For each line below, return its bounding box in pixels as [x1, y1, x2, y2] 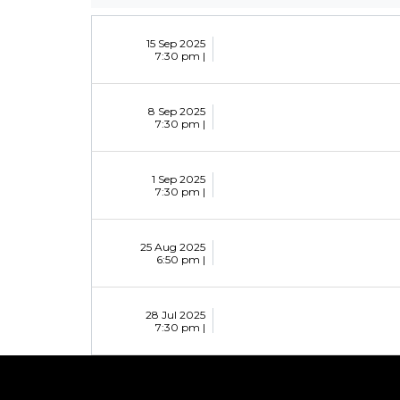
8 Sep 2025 [148, 104, 205, 119]
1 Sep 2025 [152, 172, 205, 187]
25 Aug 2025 [140, 240, 205, 254]
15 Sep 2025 [146, 37, 205, 51]
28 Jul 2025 [146, 308, 205, 322]
